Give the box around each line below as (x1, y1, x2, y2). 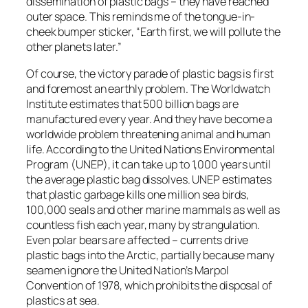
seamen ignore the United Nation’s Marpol (26, 262, 229, 278)
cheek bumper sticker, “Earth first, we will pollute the (26, 24, 280, 40)
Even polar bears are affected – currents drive (26, 232, 249, 247)
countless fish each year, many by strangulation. (26, 217, 261, 232)
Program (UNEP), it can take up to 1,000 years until (26, 156, 271, 172)
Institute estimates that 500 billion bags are (26, 96, 239, 111)
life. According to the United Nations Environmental (26, 141, 275, 157)
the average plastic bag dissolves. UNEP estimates (26, 171, 272, 187)
